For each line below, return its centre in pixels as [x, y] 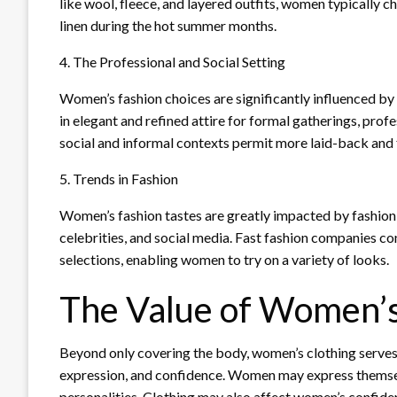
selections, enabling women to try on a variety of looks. [224, 259]
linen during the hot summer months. [168, 25]
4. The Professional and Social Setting [172, 61]
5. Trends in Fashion [119, 178]
